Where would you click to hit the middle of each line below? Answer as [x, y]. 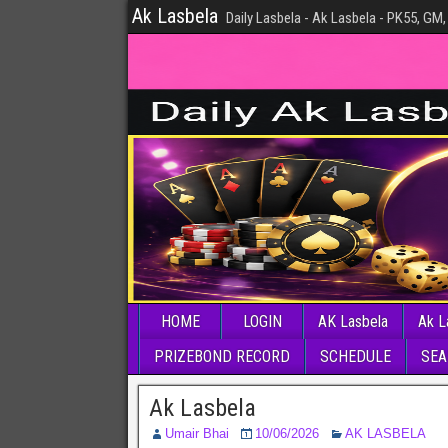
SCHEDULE [355, 356]
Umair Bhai [197, 433]
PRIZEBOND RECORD [222, 356]
